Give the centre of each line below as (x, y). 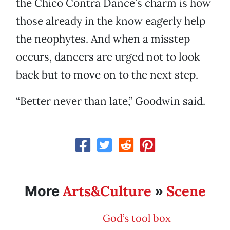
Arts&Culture (107, 191)
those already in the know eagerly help (111, 21)
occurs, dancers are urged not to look (108, 57)
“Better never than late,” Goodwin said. (111, 101)
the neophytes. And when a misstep (103, 39)
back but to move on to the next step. (107, 75)
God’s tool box (137, 218)
